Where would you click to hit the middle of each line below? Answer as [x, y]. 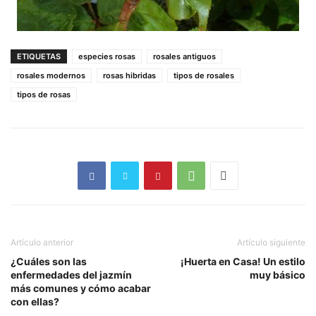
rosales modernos [51, 76]
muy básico [278, 275]
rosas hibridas [129, 76]
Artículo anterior [42, 243]
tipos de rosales [204, 76]
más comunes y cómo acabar [81, 288]
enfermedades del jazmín [71, 275]
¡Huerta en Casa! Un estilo [243, 262]
